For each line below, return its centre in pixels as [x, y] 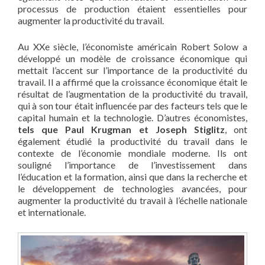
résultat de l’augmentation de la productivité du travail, [132, 93]
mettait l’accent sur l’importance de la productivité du [132, 70]
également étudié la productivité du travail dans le [132, 141]
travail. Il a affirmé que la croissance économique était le [132, 82]
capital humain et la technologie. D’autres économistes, [132, 117]
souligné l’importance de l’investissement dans [132, 164]
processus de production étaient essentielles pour [132, 8]
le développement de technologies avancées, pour [132, 188]
